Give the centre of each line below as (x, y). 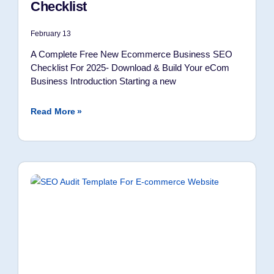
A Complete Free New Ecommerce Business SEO (131, 54)
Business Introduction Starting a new (103, 81)
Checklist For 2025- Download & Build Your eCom (130, 68)
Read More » (56, 111)
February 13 (51, 34)
